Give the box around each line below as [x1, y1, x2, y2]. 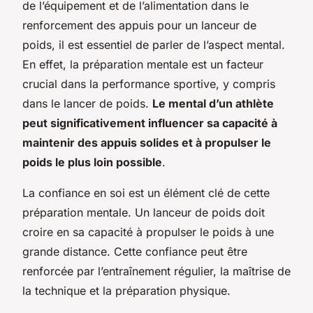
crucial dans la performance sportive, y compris [22, 76, 275, 91]
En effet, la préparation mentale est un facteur [22, 57, 263, 71]
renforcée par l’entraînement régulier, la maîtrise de [22, 263, 291, 278]
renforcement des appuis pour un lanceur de [22, 17, 256, 32]
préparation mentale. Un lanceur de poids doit [22, 205, 265, 219]
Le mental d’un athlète [152, 96, 274, 110]
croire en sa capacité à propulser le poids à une [22, 224, 274, 239]
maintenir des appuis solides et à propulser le [22, 135, 271, 150]
